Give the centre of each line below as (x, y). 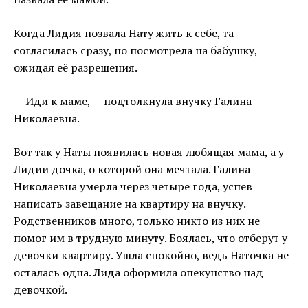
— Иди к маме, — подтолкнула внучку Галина (133, 101)
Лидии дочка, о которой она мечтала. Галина (132, 169)
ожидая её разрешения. (76, 68)
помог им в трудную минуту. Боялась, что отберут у (151, 238)
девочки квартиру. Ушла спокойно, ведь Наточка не (151, 255)
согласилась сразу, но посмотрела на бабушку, (135, 51)
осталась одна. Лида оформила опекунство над (139, 273)
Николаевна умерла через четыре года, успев (133, 187)
